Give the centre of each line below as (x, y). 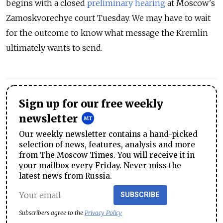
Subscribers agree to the (52, 213)
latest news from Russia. (65, 176)
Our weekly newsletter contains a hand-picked (108, 134)
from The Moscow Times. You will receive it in (107, 155)
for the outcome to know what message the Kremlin (107, 33)
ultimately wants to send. (54, 48)
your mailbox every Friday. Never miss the (100, 166)
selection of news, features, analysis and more (107, 145)
